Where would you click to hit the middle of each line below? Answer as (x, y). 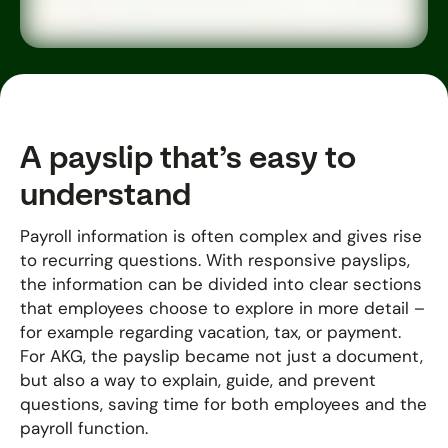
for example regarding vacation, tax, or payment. (210, 332)
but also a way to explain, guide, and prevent (198, 380)
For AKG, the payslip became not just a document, (221, 356)
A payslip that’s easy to (188, 156)
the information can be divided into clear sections (221, 284)
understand (105, 193)
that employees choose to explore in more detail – (222, 308)
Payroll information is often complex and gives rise (221, 236)
